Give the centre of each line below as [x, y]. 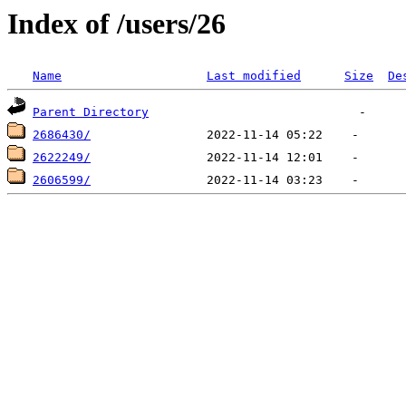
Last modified [254, 76]
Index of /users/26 [116, 24]
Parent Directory [91, 112]
